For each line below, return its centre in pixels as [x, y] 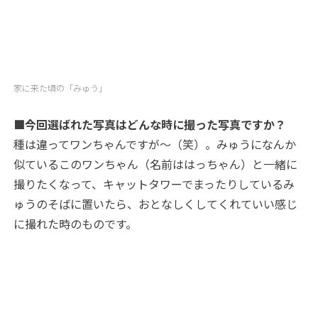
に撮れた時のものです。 [76, 224]
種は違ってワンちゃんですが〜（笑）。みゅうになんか [155, 144]
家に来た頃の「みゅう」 [61, 88]
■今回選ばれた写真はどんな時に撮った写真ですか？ [150, 125]
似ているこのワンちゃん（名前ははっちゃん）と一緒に [156, 164]
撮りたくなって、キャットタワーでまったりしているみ [154, 184]
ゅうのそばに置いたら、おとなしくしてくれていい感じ [156, 204]
